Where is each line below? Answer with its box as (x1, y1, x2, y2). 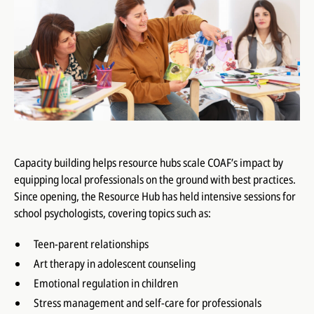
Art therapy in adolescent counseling (33, 255, 196, 271)
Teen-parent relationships (33, 235, 149, 252)
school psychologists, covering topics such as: (13, 205, 211, 221)
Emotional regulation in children (33, 275, 178, 291)
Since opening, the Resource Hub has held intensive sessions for (13, 188, 296, 204)
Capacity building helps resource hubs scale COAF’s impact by (13, 154, 283, 170)
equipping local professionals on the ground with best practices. (13, 171, 296, 187)
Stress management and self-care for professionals (33, 294, 261, 310)
